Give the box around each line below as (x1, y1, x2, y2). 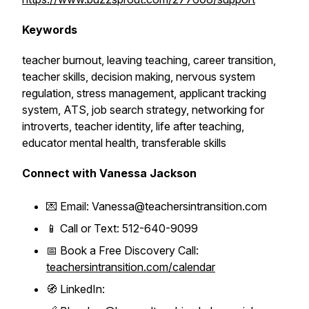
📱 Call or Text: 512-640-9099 (46, 221, 198, 235)
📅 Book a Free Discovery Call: (46, 243, 199, 257)
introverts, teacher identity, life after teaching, (22, 119, 244, 133)
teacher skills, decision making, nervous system (22, 70, 255, 83)
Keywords (22, 23, 80, 37)
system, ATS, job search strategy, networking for (22, 103, 264, 117)
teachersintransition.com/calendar (46, 260, 215, 274)
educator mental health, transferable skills (22, 136, 226, 150)
